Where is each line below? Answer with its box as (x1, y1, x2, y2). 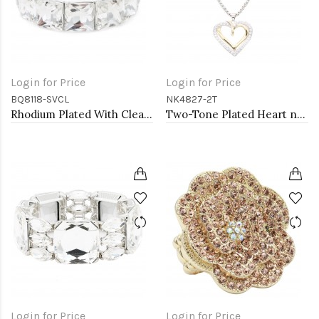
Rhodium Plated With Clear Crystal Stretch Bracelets (144, 108, 152, 121)
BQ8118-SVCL (11, 93, 69, 105)
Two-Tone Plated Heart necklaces (297, 108, 305, 121)
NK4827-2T (166, 93, 217, 105)
